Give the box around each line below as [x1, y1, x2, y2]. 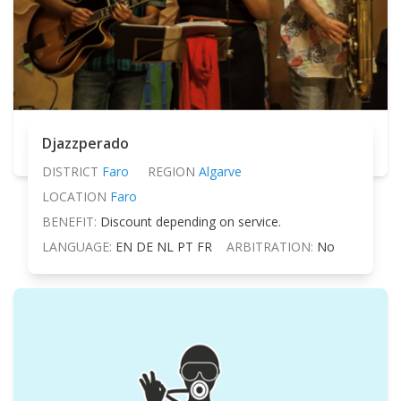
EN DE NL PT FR [115, 237, 212, 255]
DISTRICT [42, 162, 98, 180]
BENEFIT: [42, 212, 97, 230]
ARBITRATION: [226, 237, 313, 255]
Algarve [198, 162, 242, 180]
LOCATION [42, 187, 107, 205]
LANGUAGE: [42, 237, 112, 255]
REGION [147, 162, 195, 180]
